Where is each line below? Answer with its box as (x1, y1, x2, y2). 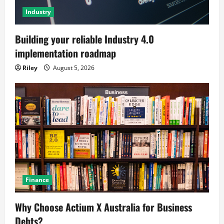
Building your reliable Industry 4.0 (15, 31, 154, 47)
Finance (25, 175, 49, 184)
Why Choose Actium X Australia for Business (15, 199, 192, 214)
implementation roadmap (15, 45, 116, 61)
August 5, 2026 (51, 63, 94, 72)
